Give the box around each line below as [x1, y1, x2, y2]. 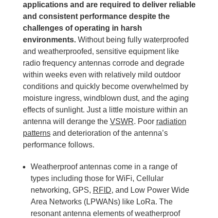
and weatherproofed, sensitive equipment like [22, 47, 179, 55]
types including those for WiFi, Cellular [30, 174, 163, 182]
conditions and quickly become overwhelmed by [22, 82, 188, 91]
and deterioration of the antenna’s [50, 128, 168, 137]
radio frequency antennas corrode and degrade [22, 58, 184, 67]
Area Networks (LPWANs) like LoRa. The [30, 197, 173, 206]
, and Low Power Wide [111, 185, 189, 194]
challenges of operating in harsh [22, 23, 142, 32]
